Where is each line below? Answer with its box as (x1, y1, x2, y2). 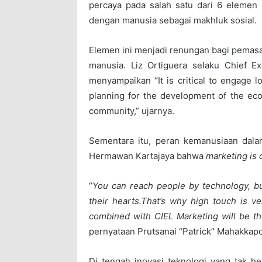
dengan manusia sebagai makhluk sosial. (89, 15, 257, 26)
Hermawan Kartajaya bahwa (89, 150, 206, 162)
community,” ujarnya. (89, 105, 174, 117)
